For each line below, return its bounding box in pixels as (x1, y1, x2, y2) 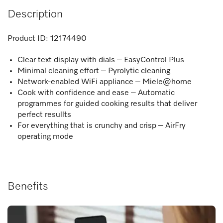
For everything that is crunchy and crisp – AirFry (17, 121, 186, 130)
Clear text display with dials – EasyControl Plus (17, 56, 184, 64)
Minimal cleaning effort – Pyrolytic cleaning (17, 67, 170, 75)
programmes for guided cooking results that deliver (17, 100, 197, 108)
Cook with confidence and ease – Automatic (17, 89, 175, 97)
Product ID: (7, 34, 48, 43)
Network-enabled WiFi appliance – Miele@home (17, 78, 192, 86)
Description (7, 8, 63, 20)
